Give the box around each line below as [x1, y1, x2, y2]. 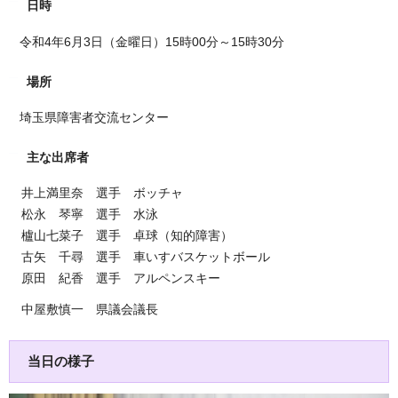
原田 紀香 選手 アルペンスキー [9, 271, 220, 286]
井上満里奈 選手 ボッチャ [9, 186, 183, 201]
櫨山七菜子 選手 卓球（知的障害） [9, 228, 233, 243]
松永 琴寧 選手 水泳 [9, 207, 158, 222]
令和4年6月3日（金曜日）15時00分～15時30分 [9, 34, 284, 49]
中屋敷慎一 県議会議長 [9, 302, 158, 317]
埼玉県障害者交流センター [9, 109, 169, 124]
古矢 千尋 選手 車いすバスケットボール [9, 250, 270, 265]
